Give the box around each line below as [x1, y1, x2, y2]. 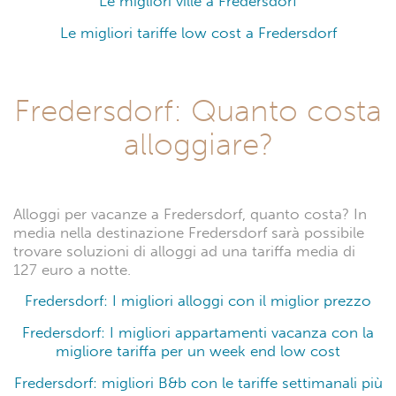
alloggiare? [123, 126, 273, 164]
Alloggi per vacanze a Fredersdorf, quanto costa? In [13, 205, 367, 225]
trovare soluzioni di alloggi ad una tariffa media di [13, 242, 355, 262]
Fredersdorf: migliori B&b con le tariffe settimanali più [13, 373, 383, 392]
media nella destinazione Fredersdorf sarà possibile [13, 224, 364, 243]
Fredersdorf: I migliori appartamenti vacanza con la [22, 323, 374, 342]
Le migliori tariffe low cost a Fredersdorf [59, 24, 337, 43]
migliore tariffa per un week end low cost [56, 341, 340, 361]
